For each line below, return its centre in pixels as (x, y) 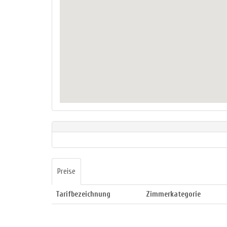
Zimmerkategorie (173, 195)
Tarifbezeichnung (83, 195)
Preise (66, 172)
